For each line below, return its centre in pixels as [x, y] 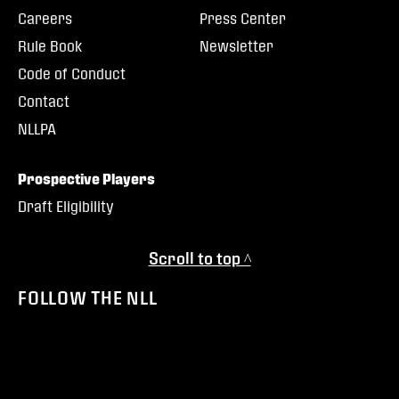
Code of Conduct [72, 74]
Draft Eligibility [66, 207]
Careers [45, 19]
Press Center [243, 19]
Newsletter [236, 46]
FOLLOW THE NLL [88, 297]
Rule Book [50, 46]
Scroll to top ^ [199, 258]
